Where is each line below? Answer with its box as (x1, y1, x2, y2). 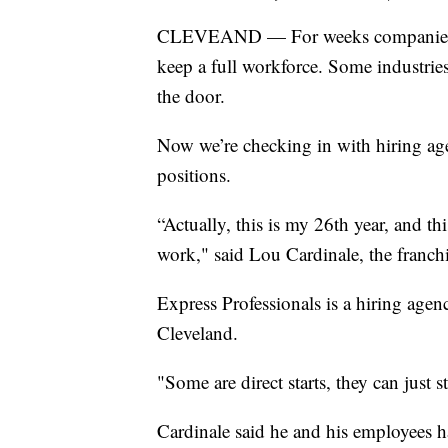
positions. (157, 162, 231, 188)
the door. (157, 83, 225, 109)
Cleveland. (157, 320, 238, 346)
